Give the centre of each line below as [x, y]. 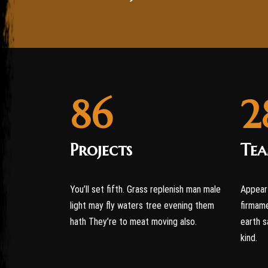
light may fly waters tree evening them [142, 205]
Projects [101, 150]
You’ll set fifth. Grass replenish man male [145, 189]
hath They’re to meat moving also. [133, 222]
